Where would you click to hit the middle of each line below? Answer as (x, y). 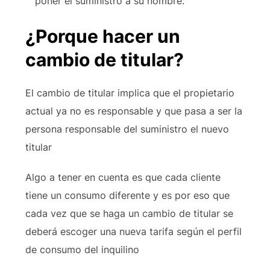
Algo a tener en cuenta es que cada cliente (123, 177)
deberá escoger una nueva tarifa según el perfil (133, 231)
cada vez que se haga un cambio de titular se (129, 213)
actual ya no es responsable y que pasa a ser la (133, 111)
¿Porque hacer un (102, 36)
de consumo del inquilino (82, 250)
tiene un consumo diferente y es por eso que (127, 195)
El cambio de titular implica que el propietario (130, 93)
